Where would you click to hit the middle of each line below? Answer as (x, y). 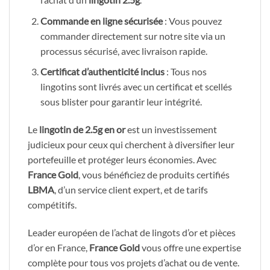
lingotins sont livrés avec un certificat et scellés (136, 87)
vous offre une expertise (190, 247)
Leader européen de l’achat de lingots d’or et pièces (132, 232)
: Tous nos (185, 72)
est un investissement (171, 129)
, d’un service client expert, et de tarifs (131, 189)
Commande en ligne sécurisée (101, 20)
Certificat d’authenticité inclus (102, 72)
